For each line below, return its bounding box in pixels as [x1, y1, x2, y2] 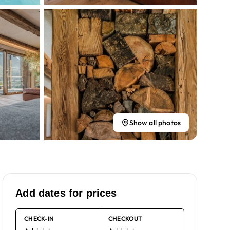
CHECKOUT [108, 215, 143, 222]
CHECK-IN [24, 215, 54, 222]
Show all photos [129, 118, 181, 127]
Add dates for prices [15, 187, 117, 199]
